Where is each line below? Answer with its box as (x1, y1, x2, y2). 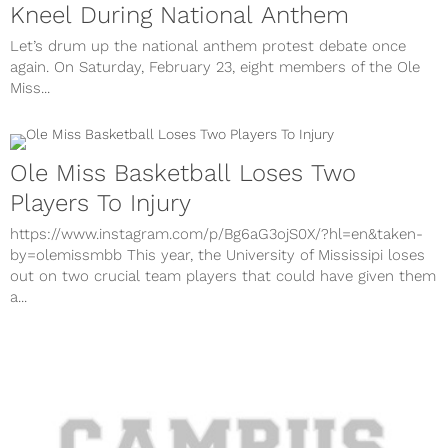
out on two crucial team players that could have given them (10, 267, 436, 286)
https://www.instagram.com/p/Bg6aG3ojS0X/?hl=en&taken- (10, 225, 423, 244)
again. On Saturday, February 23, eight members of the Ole (10, 58, 420, 77)
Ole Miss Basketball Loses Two (10, 159, 356, 188)
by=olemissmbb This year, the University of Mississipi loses (10, 246, 425, 265)
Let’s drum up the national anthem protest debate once (10, 37, 406, 56)
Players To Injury (10, 189, 191, 218)
